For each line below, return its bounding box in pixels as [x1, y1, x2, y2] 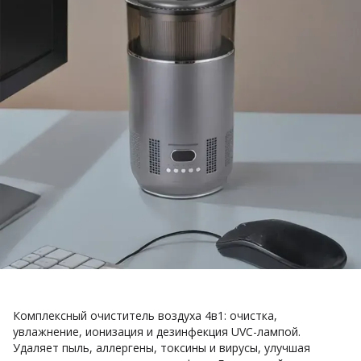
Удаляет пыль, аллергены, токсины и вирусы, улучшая [13, 340, 310, 355]
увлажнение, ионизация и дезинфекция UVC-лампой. [13, 324, 301, 339]
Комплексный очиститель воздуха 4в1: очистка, [13, 308, 277, 323]
